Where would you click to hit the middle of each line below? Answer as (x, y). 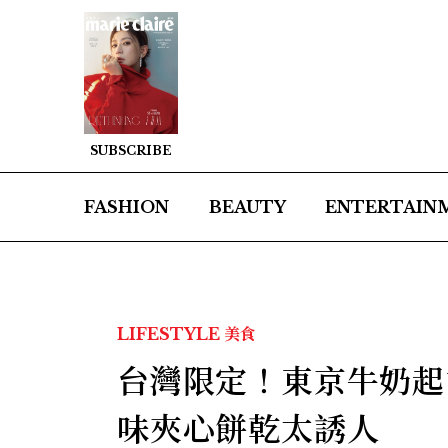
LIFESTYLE (168, 334)
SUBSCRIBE (131, 151)
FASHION (126, 207)
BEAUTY (247, 207)
